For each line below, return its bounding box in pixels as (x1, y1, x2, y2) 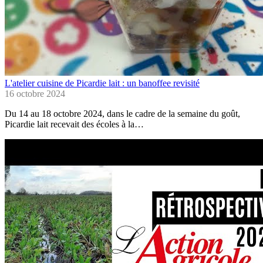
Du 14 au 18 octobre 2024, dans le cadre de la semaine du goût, (5, 109, 240, 119)
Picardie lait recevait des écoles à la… (5, 119, 144, 130)
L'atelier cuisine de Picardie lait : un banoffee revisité (5, 78, 200, 89)
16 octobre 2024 (5, 89, 65, 99)
